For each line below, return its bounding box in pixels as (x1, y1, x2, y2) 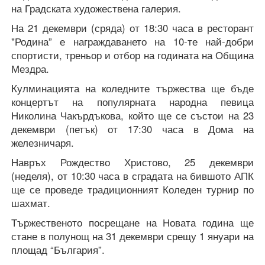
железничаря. (11, 135, 74, 150)
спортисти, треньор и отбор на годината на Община (11, 48, 254, 63)
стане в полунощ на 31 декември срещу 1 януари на (11, 229, 254, 244)
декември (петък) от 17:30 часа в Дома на (11, 122, 254, 137)
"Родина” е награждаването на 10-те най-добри (11, 34, 254, 49)
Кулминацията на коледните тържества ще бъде (11, 81, 254, 96)
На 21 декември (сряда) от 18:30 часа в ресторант (11, 21, 254, 35)
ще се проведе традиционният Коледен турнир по (11, 182, 254, 197)
